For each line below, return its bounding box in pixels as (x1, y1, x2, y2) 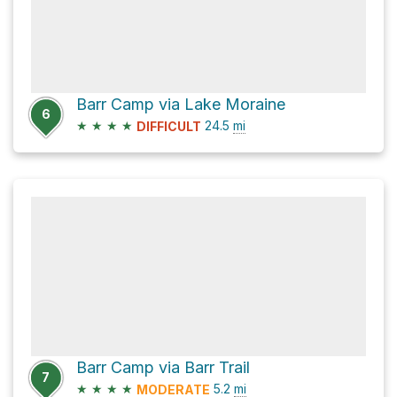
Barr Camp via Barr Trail (76, 358, 250, 378)
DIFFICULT (136, 119, 201, 135)
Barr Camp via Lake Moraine (76, 94, 285, 113)
